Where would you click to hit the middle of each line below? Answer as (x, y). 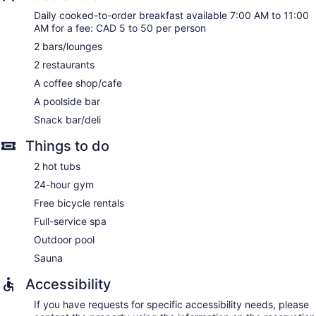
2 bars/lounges (68, 47)
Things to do (67, 146)
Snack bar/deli (67, 120)
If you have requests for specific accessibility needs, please (171, 305)
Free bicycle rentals (79, 203)
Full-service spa (70, 221)
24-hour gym (64, 185)
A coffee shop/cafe (78, 83)
